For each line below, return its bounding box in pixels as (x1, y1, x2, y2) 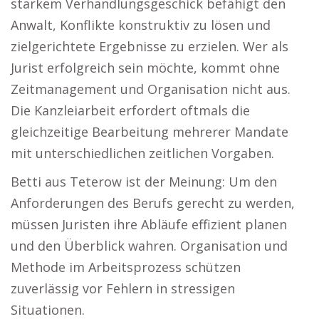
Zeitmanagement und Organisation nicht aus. (11, 80, 291, 98)
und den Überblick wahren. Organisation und (11, 237, 288, 254)
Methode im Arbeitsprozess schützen (11, 258, 241, 276)
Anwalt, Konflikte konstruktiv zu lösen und (11, 16, 271, 33)
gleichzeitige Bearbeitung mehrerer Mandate (11, 123, 288, 140)
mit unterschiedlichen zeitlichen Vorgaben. (11, 145, 274, 162)
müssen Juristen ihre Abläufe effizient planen (11, 216, 287, 233)
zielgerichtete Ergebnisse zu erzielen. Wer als (11, 38, 288, 55)
